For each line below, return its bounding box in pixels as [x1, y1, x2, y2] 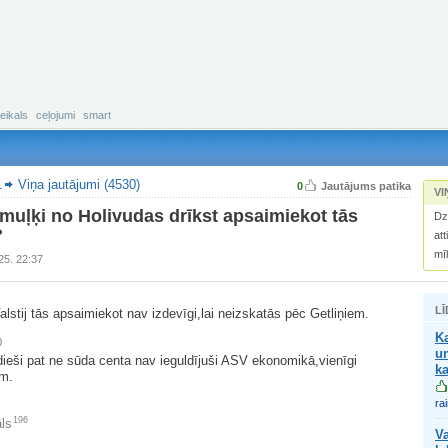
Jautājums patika [321, 180, 411, 192]
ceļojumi [36, 109, 75, 121]
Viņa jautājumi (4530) [18, 177, 140, 192]
